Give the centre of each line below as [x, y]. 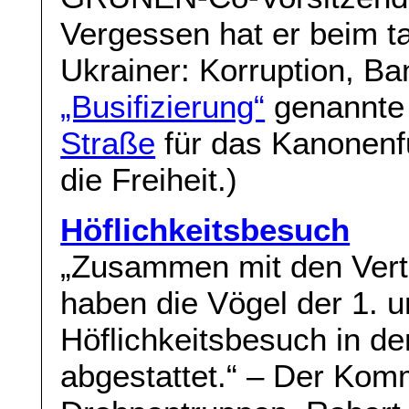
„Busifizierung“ [163, 107]
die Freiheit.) [149, 180]
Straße [108, 143]
